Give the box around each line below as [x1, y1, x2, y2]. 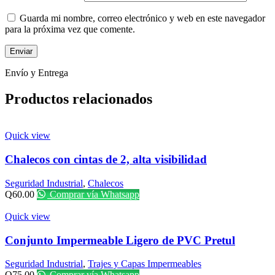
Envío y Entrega [5, 67, 68, 78]
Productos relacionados [5, 90, 152, 107]
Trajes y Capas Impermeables [88, 258, 201, 269]
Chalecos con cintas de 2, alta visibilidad [5, 153, 207, 166]
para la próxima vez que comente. [5, 23, 135, 34]
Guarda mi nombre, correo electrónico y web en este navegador [20, 12, 265, 23]
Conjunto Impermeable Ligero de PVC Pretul [5, 233, 235, 247]
